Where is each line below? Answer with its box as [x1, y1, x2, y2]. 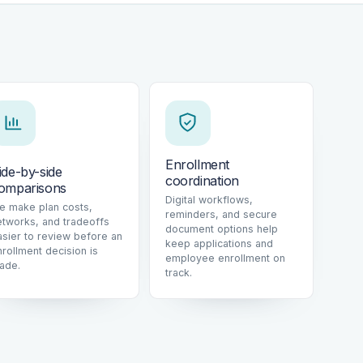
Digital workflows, [164, 194, 253, 207]
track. [164, 267, 192, 280]
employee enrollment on [164, 252, 285, 265]
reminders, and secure [164, 208, 277, 221]
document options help [164, 223, 278, 236]
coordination [164, 173, 240, 190]
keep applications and [164, 237, 273, 250]
